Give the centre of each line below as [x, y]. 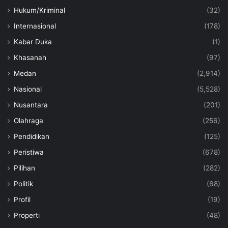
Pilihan [24, 168]
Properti [27, 216]
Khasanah [30, 58]
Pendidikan [32, 137]
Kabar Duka [33, 42]
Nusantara [31, 105]
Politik [23, 184]
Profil [22, 200]
